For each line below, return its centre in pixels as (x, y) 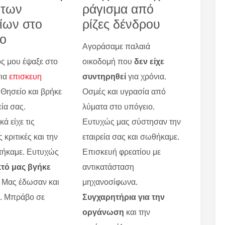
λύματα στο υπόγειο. (119, 106)
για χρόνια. (146, 76)
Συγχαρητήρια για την (124, 197)
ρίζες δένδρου (121, 23)
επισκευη (25, 76)
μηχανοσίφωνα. (110, 182)
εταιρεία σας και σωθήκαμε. (131, 136)
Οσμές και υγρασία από (124, 91)
